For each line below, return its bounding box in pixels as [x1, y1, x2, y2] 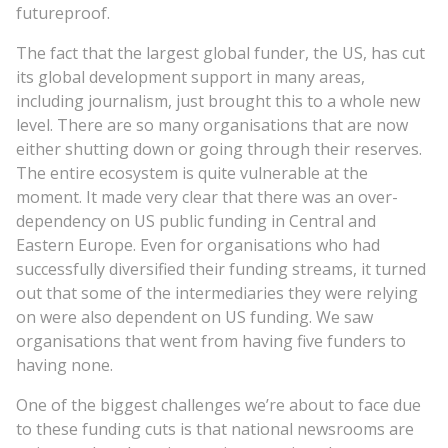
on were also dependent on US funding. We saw [16, 305, 373, 328]
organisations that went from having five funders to [16, 329, 406, 352]
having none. [16, 353, 113, 376]
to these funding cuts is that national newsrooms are [16, 417, 414, 440]
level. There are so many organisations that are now [16, 113, 408, 136]
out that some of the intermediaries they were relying [16, 281, 418, 304]
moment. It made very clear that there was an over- [16, 185, 398, 208]
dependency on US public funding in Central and [16, 209, 376, 232]
